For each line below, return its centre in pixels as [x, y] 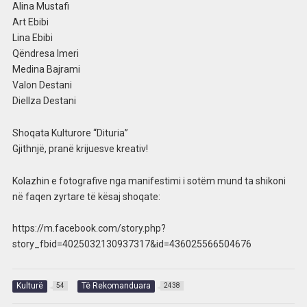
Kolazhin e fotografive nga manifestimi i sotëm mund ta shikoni [149, 181]
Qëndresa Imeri [45, 54]
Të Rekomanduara [116, 285]
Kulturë [29, 285]
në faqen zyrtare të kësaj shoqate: [86, 196]
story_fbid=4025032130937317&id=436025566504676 [132, 244]
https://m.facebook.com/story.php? [89, 229]
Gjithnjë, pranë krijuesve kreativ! [80, 148]
